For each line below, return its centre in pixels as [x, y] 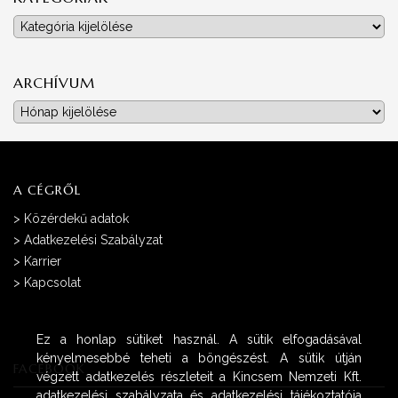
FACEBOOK [49, 369]
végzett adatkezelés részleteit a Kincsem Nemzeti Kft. [199, 377]
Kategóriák [43, 25]
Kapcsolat [52, 283]
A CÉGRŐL [47, 191]
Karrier [43, 262]
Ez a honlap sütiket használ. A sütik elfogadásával [199, 339]
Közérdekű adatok [76, 219]
